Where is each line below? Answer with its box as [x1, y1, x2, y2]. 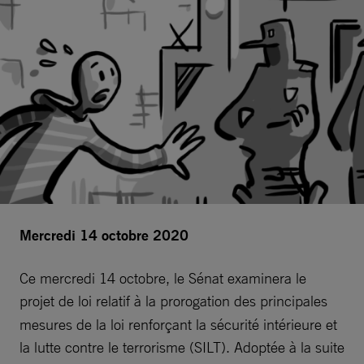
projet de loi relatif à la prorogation [19, 291, 230, 310]
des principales [234, 291, 327, 310]
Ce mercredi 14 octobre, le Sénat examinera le [19, 268, 306, 287]
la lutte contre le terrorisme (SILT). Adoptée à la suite [19, 337, 344, 356]
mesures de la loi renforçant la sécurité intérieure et [19, 314, 337, 333]
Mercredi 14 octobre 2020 [19, 225, 188, 245]
